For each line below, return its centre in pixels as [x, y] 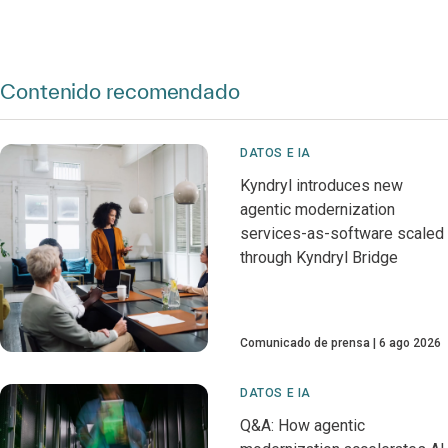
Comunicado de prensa [305, 343]
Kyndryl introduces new [321, 186]
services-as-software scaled [342, 234]
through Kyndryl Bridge [319, 258]
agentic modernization [317, 210]
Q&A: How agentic [302, 426]
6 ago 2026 [410, 343]
